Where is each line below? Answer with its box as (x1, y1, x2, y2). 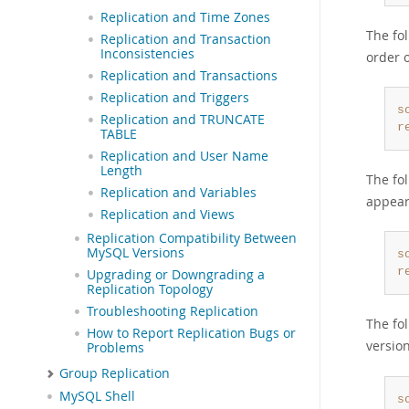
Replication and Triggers (100, 89, 249, 107)
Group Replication (59, 365, 170, 383)
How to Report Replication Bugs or (87, 325, 296, 342)
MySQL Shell (59, 387, 135, 404)
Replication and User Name (100, 148, 268, 165)
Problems (87, 340, 144, 357)
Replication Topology (87, 281, 213, 299)
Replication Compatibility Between (87, 230, 297, 247)
